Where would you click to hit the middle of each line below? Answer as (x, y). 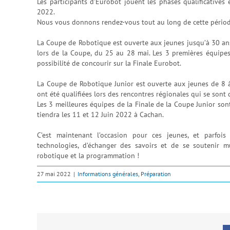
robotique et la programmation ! (88, 155)
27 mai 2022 (54, 174)
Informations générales (108, 174)
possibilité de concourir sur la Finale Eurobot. (109, 63)
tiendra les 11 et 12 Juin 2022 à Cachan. (100, 114)
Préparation (156, 174)
